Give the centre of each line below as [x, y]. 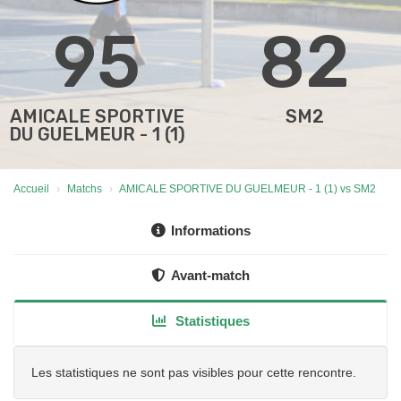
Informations [210, 231]
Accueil [31, 189]
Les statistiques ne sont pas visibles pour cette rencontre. [194, 373]
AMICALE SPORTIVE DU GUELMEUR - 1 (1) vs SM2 [247, 189]
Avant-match [210, 276]
